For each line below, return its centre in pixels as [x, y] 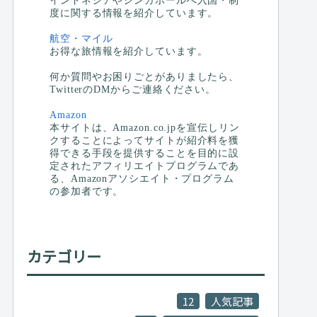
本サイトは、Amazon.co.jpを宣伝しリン [145, 127]
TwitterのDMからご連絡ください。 [133, 89]
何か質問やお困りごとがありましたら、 [145, 76]
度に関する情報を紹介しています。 [134, 13]
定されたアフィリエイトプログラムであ [145, 166]
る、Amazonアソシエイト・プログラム [142, 178]
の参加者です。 [87, 191]
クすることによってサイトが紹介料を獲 [145, 140]
